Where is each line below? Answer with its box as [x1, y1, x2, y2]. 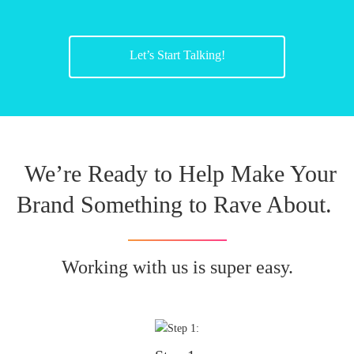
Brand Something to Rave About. [16, 191, 332, 218]
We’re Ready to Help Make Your [24, 160, 337, 187]
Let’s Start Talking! [129, 48, 225, 62]
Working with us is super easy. [61, 257, 293, 278]
